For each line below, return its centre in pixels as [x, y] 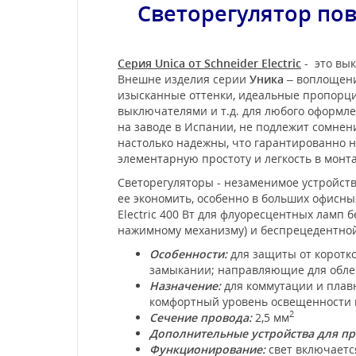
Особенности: [188, 253]
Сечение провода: [201, 317]
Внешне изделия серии [184, 79]
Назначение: [185, 285]
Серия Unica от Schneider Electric [209, 63]
